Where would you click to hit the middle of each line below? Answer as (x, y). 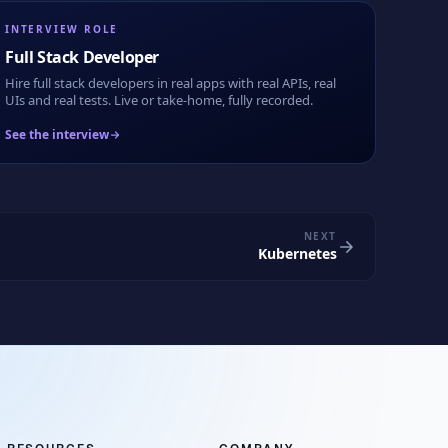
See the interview (57, 134)
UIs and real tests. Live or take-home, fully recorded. (159, 100)
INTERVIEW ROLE (62, 29)
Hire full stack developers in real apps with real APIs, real (170, 83)
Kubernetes (297, 253)
